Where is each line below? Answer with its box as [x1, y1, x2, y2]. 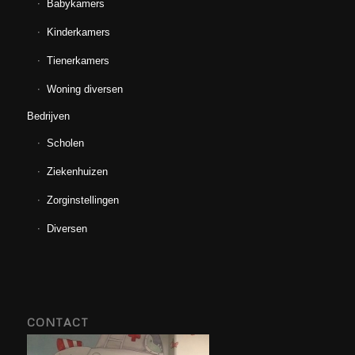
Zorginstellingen [46, 193, 119, 206]
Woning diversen [46, 82, 123, 95]
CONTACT [26, 315, 89, 329]
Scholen [46, 136, 84, 149]
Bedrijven [26, 109, 70, 122]
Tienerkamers [46, 54, 109, 67]
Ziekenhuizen [46, 165, 108, 177]
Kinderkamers [46, 25, 110, 38]
